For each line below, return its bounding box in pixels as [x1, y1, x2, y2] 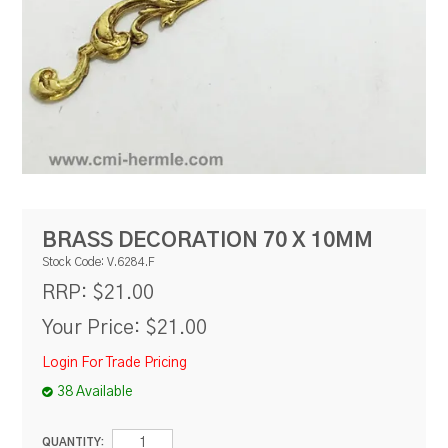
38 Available [57, 384, 134, 399]
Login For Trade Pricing [42, 356, 188, 371]
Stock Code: [42, 257, 105, 269]
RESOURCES [178, 9, 270, 24]
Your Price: [42, 318, 141, 339]
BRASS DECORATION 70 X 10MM [42, 229, 374, 251]
